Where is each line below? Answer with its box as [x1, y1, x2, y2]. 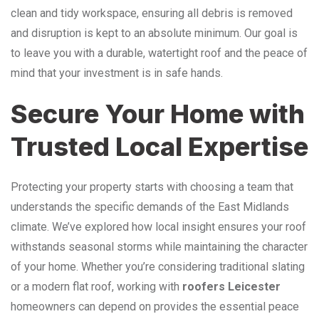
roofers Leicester [182, 279, 281, 293]
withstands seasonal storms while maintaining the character [11, 239, 308, 253]
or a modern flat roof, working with [11, 279, 182, 293]
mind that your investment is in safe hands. [11, 66, 223, 80]
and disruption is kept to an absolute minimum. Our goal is [11, 26, 298, 40]
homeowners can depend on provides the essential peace [11, 299, 299, 313]
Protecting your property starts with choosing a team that [11, 179, 293, 194]
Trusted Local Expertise [11, 130, 308, 162]
